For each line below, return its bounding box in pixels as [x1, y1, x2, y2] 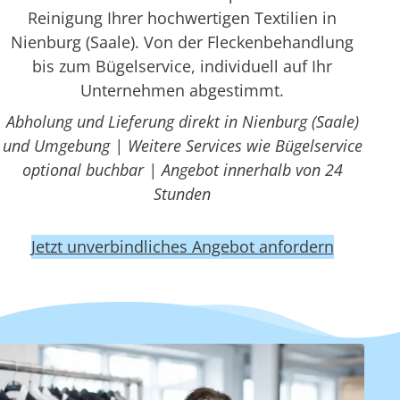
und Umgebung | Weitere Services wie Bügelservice [2, 135, 362, 156]
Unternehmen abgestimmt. [80, 79, 284, 101]
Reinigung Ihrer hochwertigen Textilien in [28, 7, 337, 29]
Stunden [154, 183, 211, 204]
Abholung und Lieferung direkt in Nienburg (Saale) [5, 111, 359, 132]
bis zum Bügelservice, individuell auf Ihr [32, 55, 332, 77]
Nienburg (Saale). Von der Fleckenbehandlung [11, 31, 354, 53]
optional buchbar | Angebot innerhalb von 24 [21, 159, 343, 180]
